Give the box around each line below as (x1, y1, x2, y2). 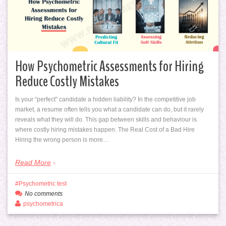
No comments (25, 190, 63, 197)
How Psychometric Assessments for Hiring (15, 55, 204, 77)
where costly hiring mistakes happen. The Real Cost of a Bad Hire (15, 126, 195, 133)
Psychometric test (19, 180, 67, 187)
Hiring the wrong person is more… (15, 136, 109, 143)
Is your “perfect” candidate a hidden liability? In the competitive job (15, 95, 196, 103)
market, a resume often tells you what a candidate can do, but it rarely (15, 105, 204, 113)
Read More (15, 158, 51, 166)
